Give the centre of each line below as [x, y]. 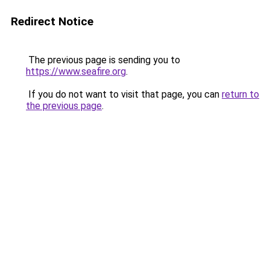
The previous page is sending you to [103, 60]
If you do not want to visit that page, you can [124, 94]
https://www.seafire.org [76, 71]
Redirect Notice [52, 21]
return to [240, 94]
